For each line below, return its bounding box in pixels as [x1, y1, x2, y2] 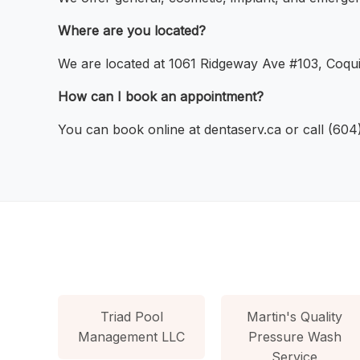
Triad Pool [100, 308, 163, 325]
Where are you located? [58, 22, 206, 39]
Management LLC [78, 328, 186, 345]
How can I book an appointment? [58, 88, 264, 105]
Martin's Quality [247, 308, 343, 325]
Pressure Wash [247, 328, 342, 345]
